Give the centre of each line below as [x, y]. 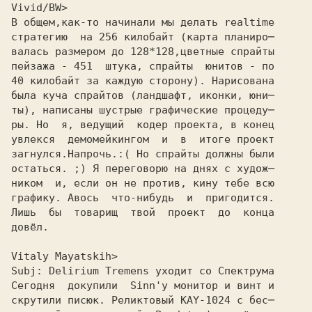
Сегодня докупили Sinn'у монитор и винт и [143, 286]
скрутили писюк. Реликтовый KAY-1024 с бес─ [143, 300]
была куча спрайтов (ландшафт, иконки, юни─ [143, 95]
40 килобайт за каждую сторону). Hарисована [143, 81]
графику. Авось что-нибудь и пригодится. [143, 198]
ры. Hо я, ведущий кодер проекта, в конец [143, 125]
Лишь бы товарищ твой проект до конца [143, 212]
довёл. [30, 227]
